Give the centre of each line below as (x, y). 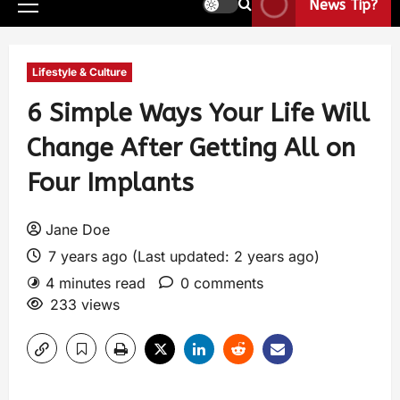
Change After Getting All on (191, 148)
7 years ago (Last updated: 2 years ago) (182, 256)
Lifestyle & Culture (79, 72)
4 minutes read (96, 283)
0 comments (222, 283)
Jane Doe (78, 229)
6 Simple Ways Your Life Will (198, 113)
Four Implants (110, 183)
